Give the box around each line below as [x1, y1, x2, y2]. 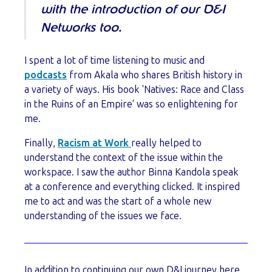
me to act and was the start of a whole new [24, 195, 211, 208]
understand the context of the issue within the [24, 152, 223, 164]
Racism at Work [58, 137, 131, 149]
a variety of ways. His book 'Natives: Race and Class [24, 84, 244, 96]
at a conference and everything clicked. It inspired [24, 181, 240, 193]
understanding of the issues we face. [24, 210, 182, 222]
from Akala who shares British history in [67, 69, 242, 81]
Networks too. [41, 22, 121, 35]
